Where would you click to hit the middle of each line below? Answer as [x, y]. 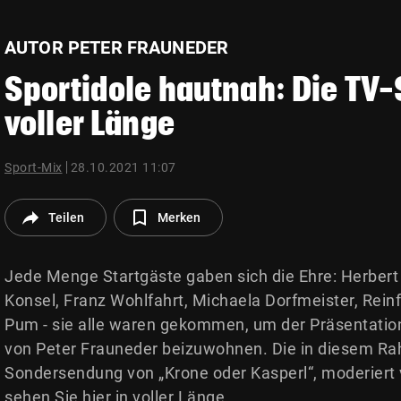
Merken [179, 218]
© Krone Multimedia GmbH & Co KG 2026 [141, 17]
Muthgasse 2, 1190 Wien [94, 36]
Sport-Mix [34, 168]
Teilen [66, 218]
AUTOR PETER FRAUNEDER [117, 48]
